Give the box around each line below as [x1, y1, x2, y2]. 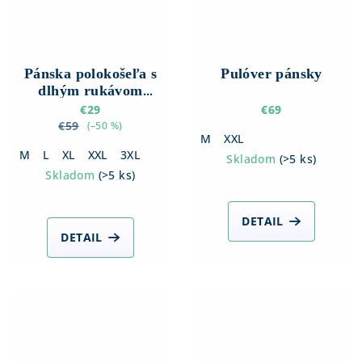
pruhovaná [55, 99, 126, 116]
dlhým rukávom [38, 82, 143, 99]
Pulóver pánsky [221, 65, 322, 82]
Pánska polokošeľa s [23, 65, 158, 82]
